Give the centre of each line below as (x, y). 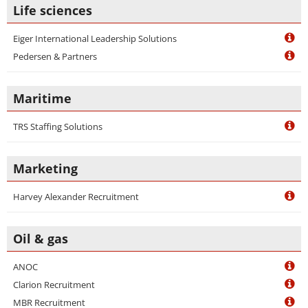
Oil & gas (41, 239)
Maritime (42, 98)
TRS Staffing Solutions (58, 126)
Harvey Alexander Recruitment (76, 197)
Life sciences (53, 10)
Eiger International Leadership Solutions (95, 38)
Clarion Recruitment (54, 285)
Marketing (45, 168)
